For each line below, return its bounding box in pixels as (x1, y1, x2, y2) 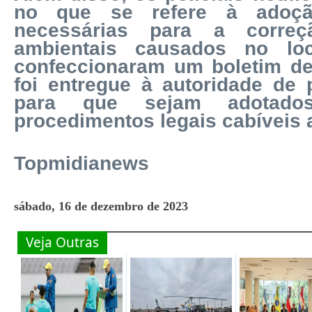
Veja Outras (26, 233, 99, 251)
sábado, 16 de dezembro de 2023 (14, 199, 188, 213)
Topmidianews (14, 153, 149, 174)
